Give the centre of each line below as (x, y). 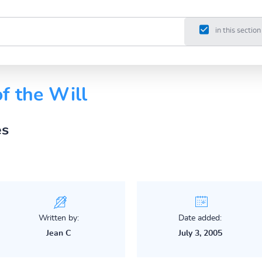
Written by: (59, 218)
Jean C (59, 233)
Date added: (200, 218)
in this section (238, 31)
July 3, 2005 (200, 233)
